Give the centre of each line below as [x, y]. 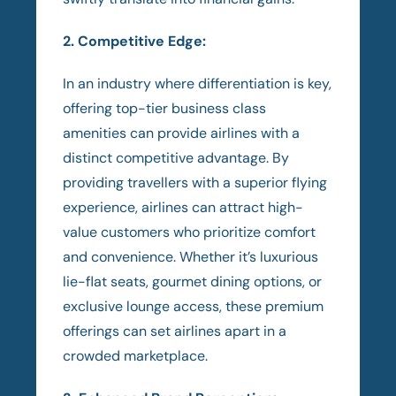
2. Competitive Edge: [135, 41]
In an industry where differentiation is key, [198, 83]
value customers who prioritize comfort [190, 232]
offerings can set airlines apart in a [175, 331]
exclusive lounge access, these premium [194, 306]
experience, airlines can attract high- [183, 207]
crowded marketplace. [136, 355]
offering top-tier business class [165, 108]
